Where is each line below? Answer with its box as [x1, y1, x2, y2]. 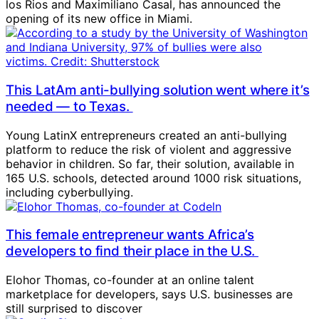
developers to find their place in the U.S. [6, 243, 258, 260]
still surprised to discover [6, 301, 142, 316]
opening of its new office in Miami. [6, 11, 196, 26]
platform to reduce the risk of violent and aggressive [6, 142, 291, 157]
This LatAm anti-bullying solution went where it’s [6, 82, 310, 99]
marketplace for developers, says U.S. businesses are [6, 287, 293, 302]
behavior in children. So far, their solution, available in [6, 156, 294, 171]
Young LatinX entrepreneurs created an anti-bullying [6, 127, 287, 142]
